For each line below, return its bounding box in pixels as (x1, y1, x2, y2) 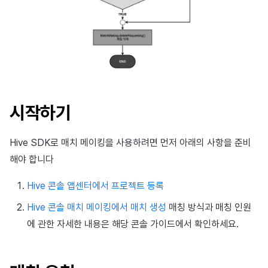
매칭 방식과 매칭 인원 (166, 202, 251, 214)
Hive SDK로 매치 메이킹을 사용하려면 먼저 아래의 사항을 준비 (10, 137, 251, 149)
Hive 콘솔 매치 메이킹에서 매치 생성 (26, 202, 166, 214)
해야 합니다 (10, 154, 54, 166)
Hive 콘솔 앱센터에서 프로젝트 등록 (26, 180, 164, 192)
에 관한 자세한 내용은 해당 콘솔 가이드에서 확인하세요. (26, 218, 239, 230)
